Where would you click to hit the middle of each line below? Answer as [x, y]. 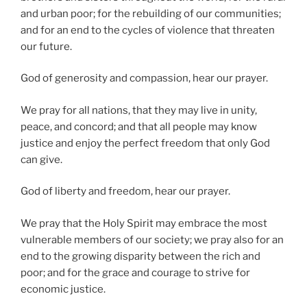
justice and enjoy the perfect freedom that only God [145, 143]
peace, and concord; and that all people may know [139, 126]
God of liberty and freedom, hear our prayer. [125, 192]
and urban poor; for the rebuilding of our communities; [151, 13]
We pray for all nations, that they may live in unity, [139, 110]
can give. [41, 159]
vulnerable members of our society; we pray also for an [152, 240]
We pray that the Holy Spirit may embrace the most [144, 223]
